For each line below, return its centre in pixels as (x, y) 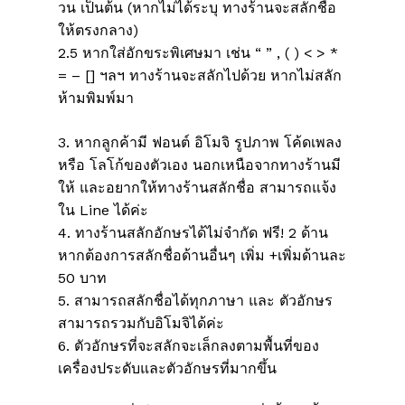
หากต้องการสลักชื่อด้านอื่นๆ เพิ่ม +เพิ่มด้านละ (202, 256)
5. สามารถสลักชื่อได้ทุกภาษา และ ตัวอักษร (195, 301)
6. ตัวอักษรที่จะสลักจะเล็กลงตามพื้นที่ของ (188, 346)
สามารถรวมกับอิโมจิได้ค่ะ (141, 324)
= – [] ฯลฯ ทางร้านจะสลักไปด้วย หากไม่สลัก (200, 76)
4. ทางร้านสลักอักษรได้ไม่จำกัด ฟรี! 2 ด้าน (193, 233)
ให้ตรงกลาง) (98, 31)
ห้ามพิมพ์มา (96, 99)
